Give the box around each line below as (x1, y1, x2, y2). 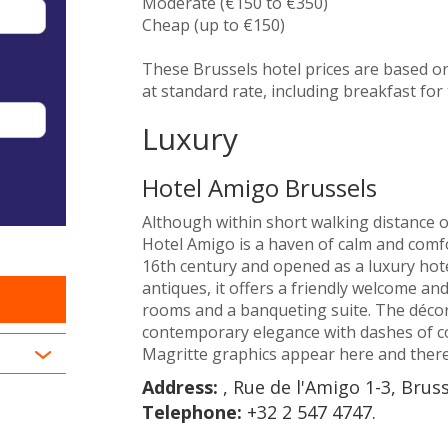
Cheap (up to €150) (141, 13, 285, 36)
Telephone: (141, 399, 247, 424)
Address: (141, 374, 223, 399)
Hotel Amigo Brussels (141, 170, 377, 204)
